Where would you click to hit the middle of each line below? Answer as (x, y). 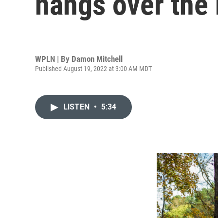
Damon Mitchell (97, 59)
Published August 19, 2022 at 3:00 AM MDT (93, 68)
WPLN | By (53, 59)
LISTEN (77, 107)
